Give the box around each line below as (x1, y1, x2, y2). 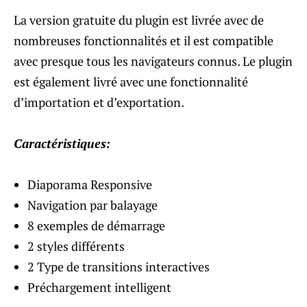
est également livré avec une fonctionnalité (14, 73, 248, 90)
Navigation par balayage (27, 196, 158, 213)
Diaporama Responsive (27, 175, 152, 193)
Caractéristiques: (14, 134, 110, 151)
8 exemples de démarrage (27, 217, 165, 234)
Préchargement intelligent (27, 278, 171, 295)
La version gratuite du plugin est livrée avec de (14, 11, 264, 28)
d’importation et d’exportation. (14, 93, 184, 110)
